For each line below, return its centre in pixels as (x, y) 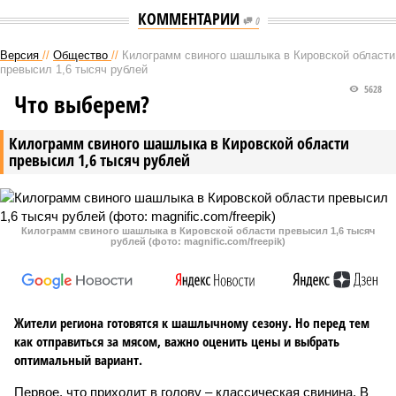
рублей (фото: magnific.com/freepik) (198, 241)
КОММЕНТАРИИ (190, 19)
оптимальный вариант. (78, 360)
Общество (80, 55)
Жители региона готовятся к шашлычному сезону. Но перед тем (192, 323)
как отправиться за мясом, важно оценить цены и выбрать (177, 341)
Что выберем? (82, 104)
